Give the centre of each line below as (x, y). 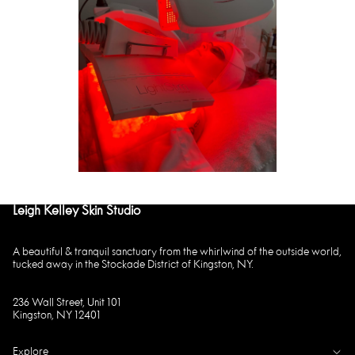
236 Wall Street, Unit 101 (67, 303)
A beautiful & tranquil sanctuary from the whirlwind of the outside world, (177, 252)
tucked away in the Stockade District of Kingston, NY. (133, 265)
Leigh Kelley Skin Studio (76, 211)
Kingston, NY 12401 (57, 316)
